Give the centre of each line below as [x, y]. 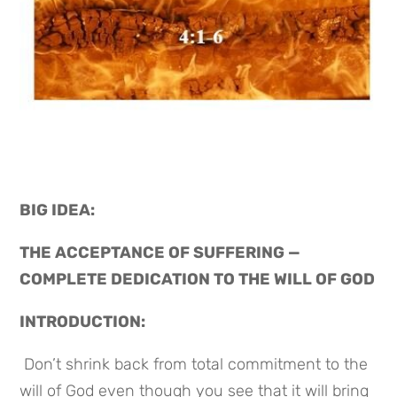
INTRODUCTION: [83, 321]
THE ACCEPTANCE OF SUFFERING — [160, 252]
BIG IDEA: [59, 210]
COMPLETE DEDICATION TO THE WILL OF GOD [198, 279]
